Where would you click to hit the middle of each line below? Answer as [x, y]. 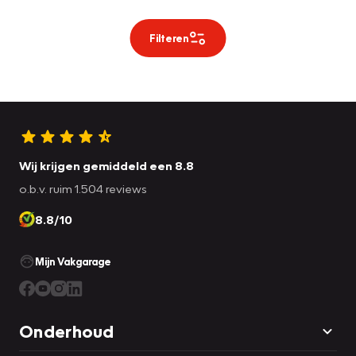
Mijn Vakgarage [73, 261]
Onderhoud [67, 331]
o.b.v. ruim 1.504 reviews [83, 188]
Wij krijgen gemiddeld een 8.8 [106, 165]
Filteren [168, 38]
